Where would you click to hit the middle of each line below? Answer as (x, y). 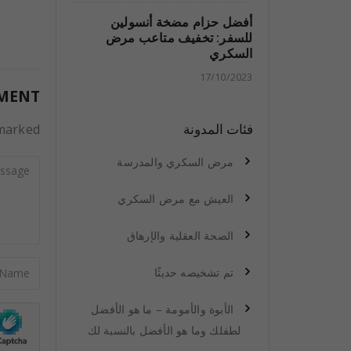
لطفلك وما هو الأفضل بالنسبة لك (164, 330)
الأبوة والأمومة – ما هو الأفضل (163, 309)
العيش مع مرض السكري (176, 199)
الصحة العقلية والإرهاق (180, 235)
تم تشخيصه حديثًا (194, 272)
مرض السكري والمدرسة (175, 162)
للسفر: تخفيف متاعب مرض (179, 38)
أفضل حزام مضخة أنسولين (182, 22)
